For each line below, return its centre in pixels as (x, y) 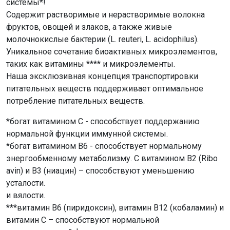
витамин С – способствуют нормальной (83, 220)
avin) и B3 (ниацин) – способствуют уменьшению (100, 171)
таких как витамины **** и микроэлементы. (91, 64)
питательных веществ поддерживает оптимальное (105, 89)
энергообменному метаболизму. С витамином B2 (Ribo (112, 158)
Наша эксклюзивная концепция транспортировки (102, 76)
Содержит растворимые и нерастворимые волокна (106, 15)
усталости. (26, 183)
